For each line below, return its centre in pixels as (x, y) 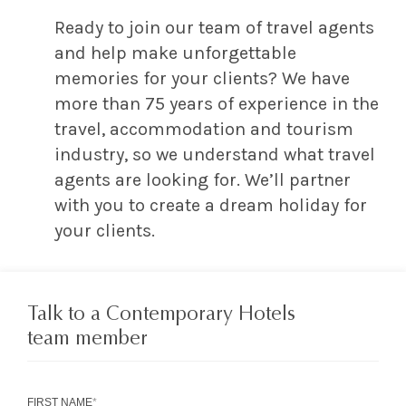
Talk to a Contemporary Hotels (161, 315)
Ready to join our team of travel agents (214, 27)
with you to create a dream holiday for (211, 205)
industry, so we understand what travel (215, 154)
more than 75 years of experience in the (217, 103)
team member (87, 339)
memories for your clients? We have (202, 78)
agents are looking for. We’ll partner (203, 179)
